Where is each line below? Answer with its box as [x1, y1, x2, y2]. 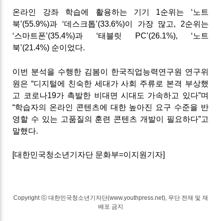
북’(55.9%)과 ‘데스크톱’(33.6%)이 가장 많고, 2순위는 [12, 19, 209, 28]
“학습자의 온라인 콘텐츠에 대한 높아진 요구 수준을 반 [12, 103, 209, 111]
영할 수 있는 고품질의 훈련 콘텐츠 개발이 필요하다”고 [12, 114, 209, 123]
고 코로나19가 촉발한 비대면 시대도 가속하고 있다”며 [12, 91, 209, 100]
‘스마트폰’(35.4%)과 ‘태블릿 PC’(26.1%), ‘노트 [12, 31, 209, 40]
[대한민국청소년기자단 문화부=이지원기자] [12, 150, 165, 159]
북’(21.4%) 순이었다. [12, 43, 85, 52]
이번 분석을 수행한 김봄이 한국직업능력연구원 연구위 [12, 67, 209, 76]
